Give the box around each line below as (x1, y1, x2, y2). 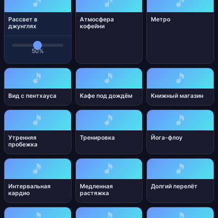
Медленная (79, 182, 113, 190)
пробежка (8, 141, 37, 148)
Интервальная (8, 182, 51, 190)
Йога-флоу (151, 134, 183, 141)
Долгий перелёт (151, 182, 198, 190)
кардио (8, 189, 30, 197)
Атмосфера (79, 16, 114, 23)
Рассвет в (8, 16, 37, 23)
